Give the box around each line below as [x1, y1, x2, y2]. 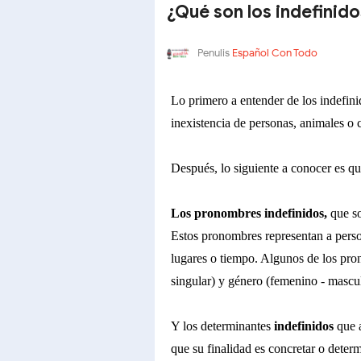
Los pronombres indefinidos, [171, 206, 327, 220]
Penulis [195, 46, 232, 60]
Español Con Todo [232, 46, 317, 60]
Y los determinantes [171, 319, 274, 333]
